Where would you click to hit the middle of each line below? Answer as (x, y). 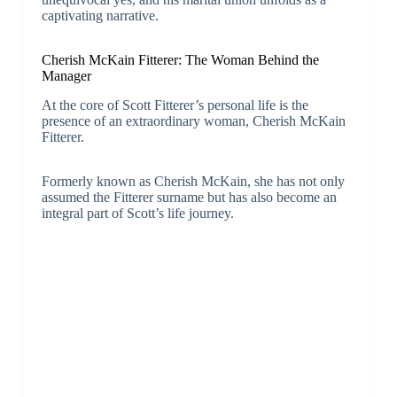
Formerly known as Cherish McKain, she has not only (193, 181)
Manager (66, 76)
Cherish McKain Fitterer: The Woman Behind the (180, 60)
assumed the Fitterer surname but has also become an (189, 197)
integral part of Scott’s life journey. (137, 213)
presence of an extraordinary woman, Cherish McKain (193, 121)
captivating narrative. (100, 16)
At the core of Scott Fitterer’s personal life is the (175, 105)
